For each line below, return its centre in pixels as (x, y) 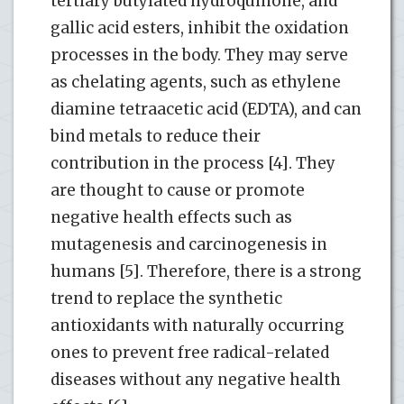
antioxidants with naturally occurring (197, 325)
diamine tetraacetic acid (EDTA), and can (206, 109)
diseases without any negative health (196, 379)
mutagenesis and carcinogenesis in (189, 244)
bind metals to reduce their (156, 136)
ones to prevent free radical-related (190, 352)
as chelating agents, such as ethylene (196, 82)
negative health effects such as (171, 217)
